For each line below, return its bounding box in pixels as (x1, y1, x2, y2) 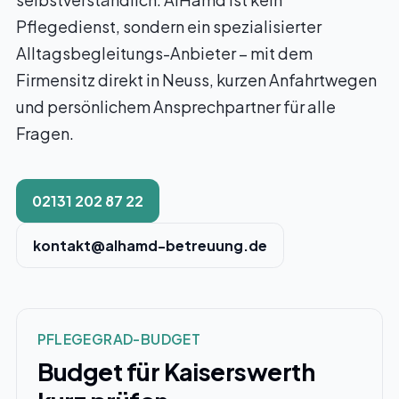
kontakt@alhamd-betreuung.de (33, 236, 267, 254)
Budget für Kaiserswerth (37, 355, 315, 387)
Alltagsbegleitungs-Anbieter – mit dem (16, 43, 313, 63)
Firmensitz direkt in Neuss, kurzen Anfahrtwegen (16, 69, 377, 90)
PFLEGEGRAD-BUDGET (37, 330, 201, 347)
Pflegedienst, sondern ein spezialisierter (16, 16, 322, 37)
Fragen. (16, 123, 74, 143)
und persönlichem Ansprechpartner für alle (16, 96, 336, 117)
